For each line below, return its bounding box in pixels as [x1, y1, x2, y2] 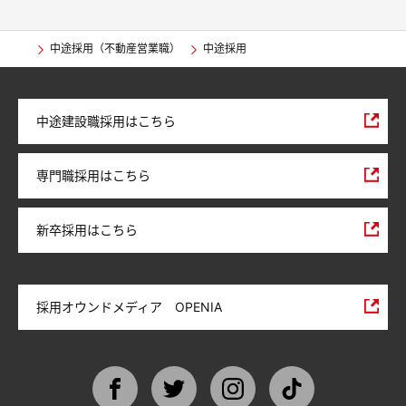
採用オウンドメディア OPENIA [36, 299, 222, 315]
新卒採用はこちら [36, 222, 138, 238]
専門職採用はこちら [36, 168, 150, 184]
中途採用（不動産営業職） [50, 42, 180, 56]
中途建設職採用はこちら [36, 113, 176, 130]
